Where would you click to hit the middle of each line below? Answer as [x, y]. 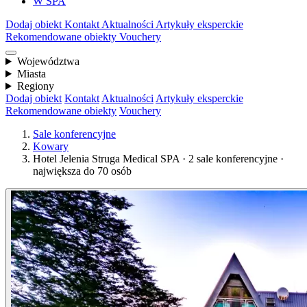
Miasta [31, 74]
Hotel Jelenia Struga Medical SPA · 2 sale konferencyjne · [158, 159]
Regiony [35, 86]
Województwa [48, 61]
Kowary [51, 146]
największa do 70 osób [82, 171]
